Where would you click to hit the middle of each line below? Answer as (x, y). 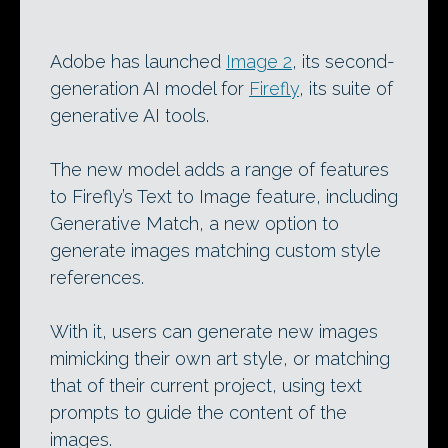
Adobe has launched (138, 62)
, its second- (343, 62)
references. (97, 278)
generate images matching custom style (215, 251)
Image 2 (259, 62)
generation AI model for (149, 89)
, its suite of (346, 89)
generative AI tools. (129, 116)
